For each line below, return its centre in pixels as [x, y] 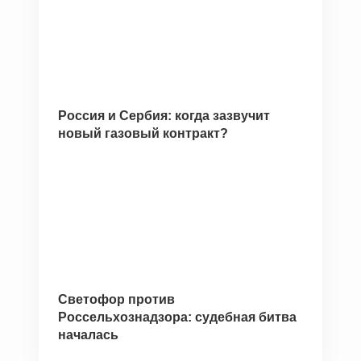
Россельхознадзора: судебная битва [177, 317]
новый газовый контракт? [143, 133]
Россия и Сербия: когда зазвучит [164, 116]
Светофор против [116, 299]
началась [88, 335]
